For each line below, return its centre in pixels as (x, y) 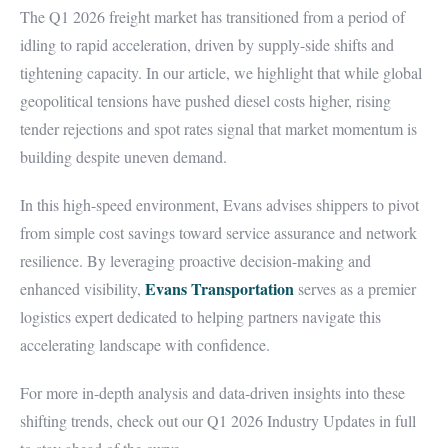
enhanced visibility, (82, 288)
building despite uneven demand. (123, 156)
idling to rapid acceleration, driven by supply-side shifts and (207, 44)
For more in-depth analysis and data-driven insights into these (212, 392)
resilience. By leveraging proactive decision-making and (195, 260)
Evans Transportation (219, 288)
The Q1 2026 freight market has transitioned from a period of (212, 16)
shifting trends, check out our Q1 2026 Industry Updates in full (218, 420)
